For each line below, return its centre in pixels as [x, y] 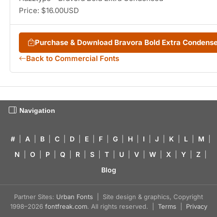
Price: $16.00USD [49, 11]
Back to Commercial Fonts [73, 59]
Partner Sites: [35, 197]
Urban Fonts [75, 197]
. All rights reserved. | [122, 207]
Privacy [196, 207]
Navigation [37, 111]
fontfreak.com [66, 207]
